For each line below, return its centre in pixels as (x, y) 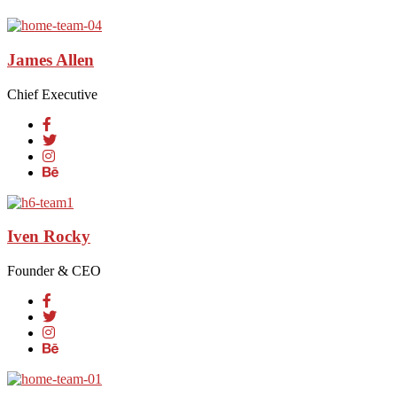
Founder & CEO (54, 271)
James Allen (51, 59)
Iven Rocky (49, 237)
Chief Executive (52, 94)
